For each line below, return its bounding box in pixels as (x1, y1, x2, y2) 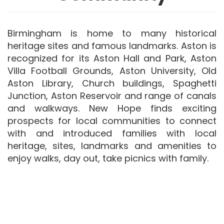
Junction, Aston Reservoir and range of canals (7, 89, 216, 102)
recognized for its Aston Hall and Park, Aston (7, 51, 216, 64)
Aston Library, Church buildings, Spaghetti (7, 76, 216, 89)
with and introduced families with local (7, 126, 216, 139)
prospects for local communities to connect (7, 114, 216, 127)
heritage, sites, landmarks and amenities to (7, 139, 216, 152)
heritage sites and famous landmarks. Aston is (7, 39, 216, 52)
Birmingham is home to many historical (7, 26, 216, 39)
